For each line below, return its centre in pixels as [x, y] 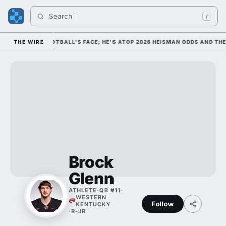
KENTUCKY [93, 204]
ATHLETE [83, 190]
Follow [163, 204]
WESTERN [91, 197]
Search [62, 16]
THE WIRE [29, 42]
